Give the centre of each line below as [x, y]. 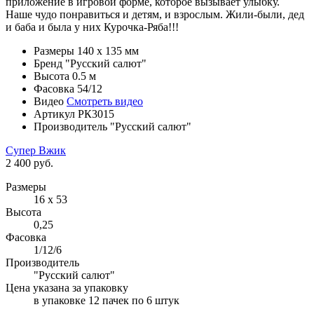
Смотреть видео [105, 101]
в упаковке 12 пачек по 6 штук [107, 300]
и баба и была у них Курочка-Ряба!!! [92, 27]
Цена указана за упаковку [67, 287]
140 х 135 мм [107, 50]
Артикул [54, 114]
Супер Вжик [36, 150]
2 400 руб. [29, 163]
